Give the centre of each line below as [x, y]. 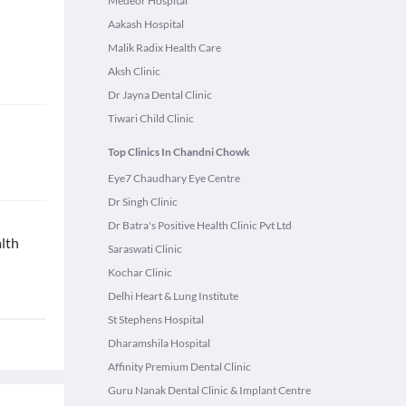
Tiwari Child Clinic [151, 118]
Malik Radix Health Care [164, 48]
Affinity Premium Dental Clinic [179, 367]
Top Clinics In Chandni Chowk [179, 152]
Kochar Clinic [140, 272]
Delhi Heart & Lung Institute [173, 296]
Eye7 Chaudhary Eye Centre [174, 178]
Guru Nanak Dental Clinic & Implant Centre [209, 390]
